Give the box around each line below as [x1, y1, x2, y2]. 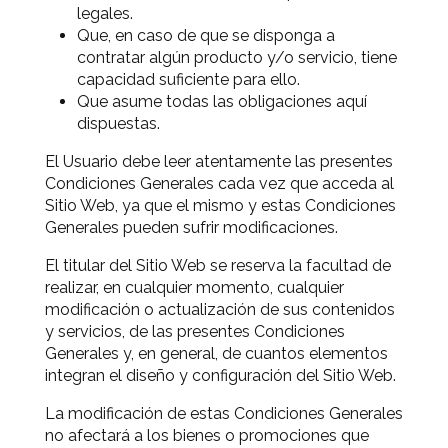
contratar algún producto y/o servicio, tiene [77, 48, 397, 67]
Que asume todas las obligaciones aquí [77, 92, 367, 111]
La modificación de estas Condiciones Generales [45, 404, 403, 423]
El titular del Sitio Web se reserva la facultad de [45, 256, 391, 275]
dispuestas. [77, 114, 160, 133]
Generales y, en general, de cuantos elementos [45, 344, 388, 363]
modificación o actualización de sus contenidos [45, 300, 395, 319]
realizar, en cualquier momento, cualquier [45, 278, 344, 297]
